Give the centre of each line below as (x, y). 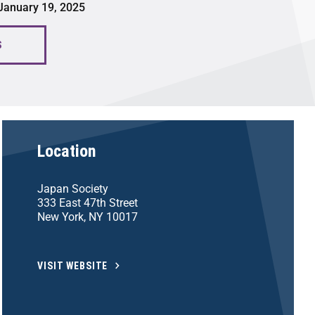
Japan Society (73, 188)
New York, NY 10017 (88, 217)
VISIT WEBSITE (73, 265)
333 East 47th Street (88, 202)
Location (67, 151)
